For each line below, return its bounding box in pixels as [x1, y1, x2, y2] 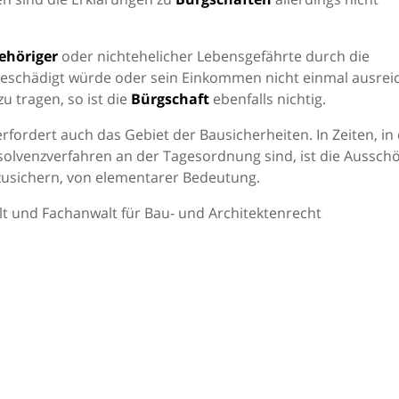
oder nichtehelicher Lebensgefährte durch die [58, 46, 370, 66]
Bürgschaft [131, 89, 209, 109]
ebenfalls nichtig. [209, 89, 326, 109]
